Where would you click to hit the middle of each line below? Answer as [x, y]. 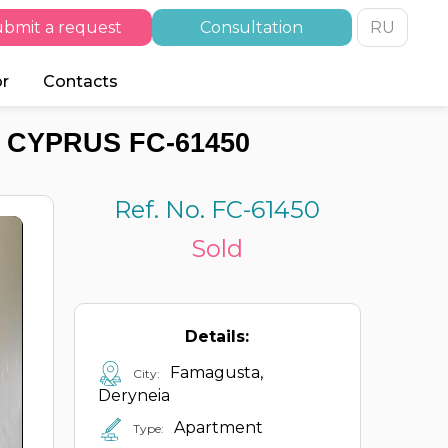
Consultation [252, 27]
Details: [217, 336]
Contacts [81, 81]
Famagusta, [216, 372]
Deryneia [133, 395]
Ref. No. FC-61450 [217, 209]
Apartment [218, 427]
